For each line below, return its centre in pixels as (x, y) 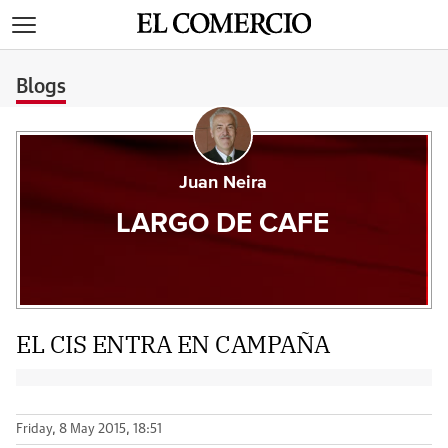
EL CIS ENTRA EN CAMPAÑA (173, 344)
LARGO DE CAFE (223, 224)
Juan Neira (222, 183)
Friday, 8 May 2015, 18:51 (89, 429)
